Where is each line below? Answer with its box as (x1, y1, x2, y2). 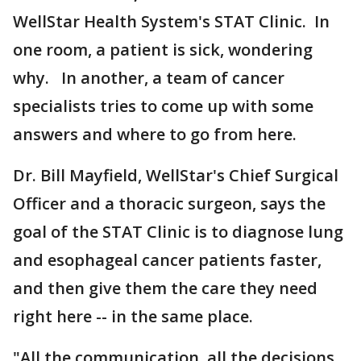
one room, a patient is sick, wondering (13, 39, 313, 60)
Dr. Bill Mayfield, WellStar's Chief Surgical (13, 164, 338, 186)
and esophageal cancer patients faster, (13, 249, 322, 271)
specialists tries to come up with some (13, 95, 313, 117)
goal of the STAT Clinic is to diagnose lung (13, 221, 343, 243)
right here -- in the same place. (13, 305, 253, 327)
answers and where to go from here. (13, 123, 297, 145)
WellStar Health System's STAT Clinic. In (13, 10, 330, 32)
